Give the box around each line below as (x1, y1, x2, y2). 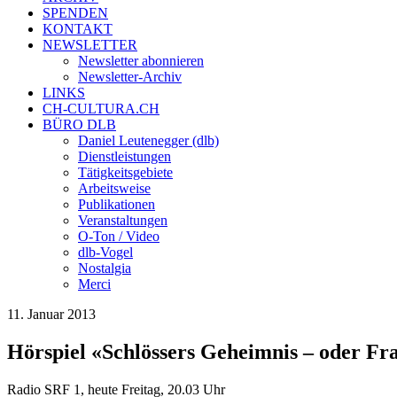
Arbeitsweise (78, 181, 151, 196)
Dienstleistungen (78, 149, 171, 164)
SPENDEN (43, 5, 108, 20)
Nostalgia (78, 261, 131, 276)
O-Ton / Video (78, 229, 160, 244)
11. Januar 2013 (7, 307, 96, 322)
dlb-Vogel (78, 245, 133, 260)
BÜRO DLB (43, 117, 116, 132)
